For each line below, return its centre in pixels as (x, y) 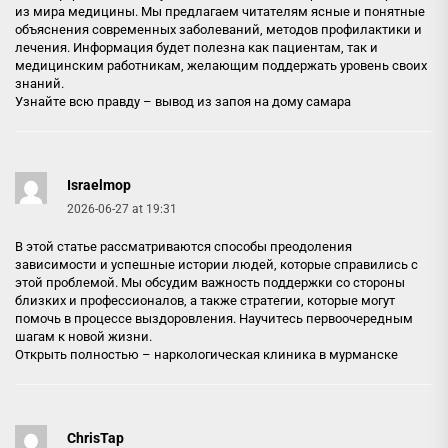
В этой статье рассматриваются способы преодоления (183, 246)
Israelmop (99, 185)
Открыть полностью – (84, 354)
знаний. (39, 83)
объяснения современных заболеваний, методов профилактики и (218, 29)
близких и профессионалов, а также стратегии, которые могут (205, 300)
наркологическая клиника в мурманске (276, 354)
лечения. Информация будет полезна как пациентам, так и (196, 47)
